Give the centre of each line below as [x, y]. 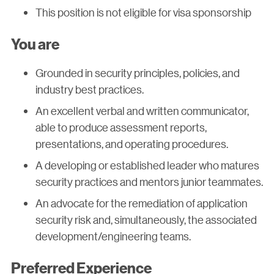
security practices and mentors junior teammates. [149, 182]
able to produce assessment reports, [121, 128]
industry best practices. [90, 90]
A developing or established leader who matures [147, 165]
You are [35, 44]
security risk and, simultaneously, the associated [146, 220]
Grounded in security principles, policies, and [138, 73]
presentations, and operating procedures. [132, 144]
